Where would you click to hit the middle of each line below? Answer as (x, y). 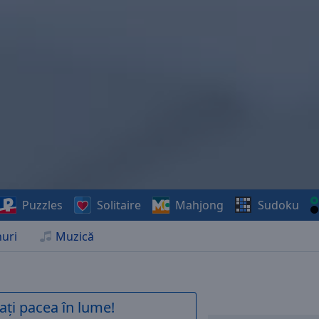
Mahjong (199, 205)
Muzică (75, 236)
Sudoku (278, 205)
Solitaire (119, 205)
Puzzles (42, 205)
